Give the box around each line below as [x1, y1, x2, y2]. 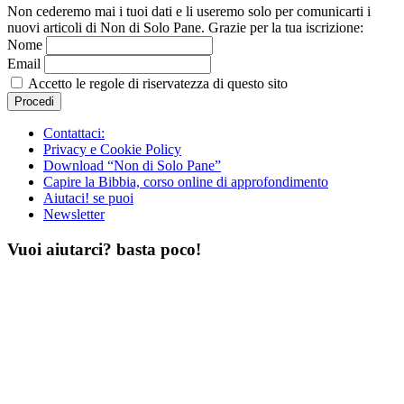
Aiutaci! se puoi [43, 190, 133, 207]
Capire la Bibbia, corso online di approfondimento [43, 174, 328, 190]
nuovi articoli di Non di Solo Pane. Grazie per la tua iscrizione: [7, 20, 363, 36]
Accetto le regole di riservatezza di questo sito [25, 76, 288, 92]
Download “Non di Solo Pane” [43, 158, 221, 174]
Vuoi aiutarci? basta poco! [7, 239, 201, 259]
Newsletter [43, 207, 105, 223]
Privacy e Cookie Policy [43, 142, 181, 158]
